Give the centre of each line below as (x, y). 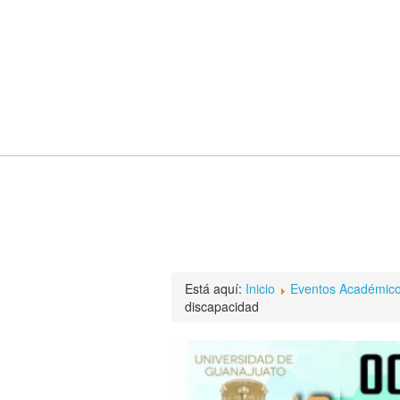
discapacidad (222, 306)
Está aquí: (215, 288)
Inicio (260, 288)
